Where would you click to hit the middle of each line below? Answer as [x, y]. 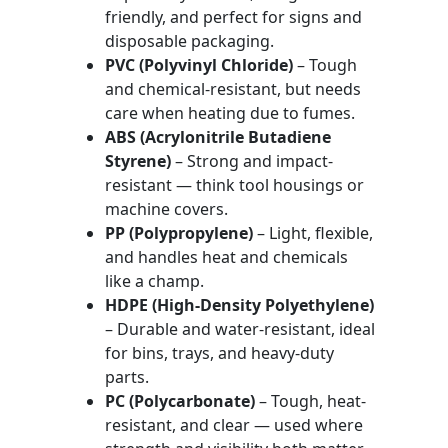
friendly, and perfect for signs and [233, 17]
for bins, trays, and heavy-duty [219, 353]
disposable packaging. [189, 41]
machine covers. [166, 209]
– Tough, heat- [310, 401]
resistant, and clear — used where [233, 425]
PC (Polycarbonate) [179, 401]
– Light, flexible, [312, 233]
